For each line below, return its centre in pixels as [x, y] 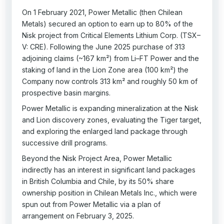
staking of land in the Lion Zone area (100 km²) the [105, 69]
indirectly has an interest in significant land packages [109, 169]
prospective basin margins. [66, 92]
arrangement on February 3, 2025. [78, 215]
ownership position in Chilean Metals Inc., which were [110, 192]
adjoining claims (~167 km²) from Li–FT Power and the [111, 58]
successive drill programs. [65, 142]
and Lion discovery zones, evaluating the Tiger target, [112, 119]
